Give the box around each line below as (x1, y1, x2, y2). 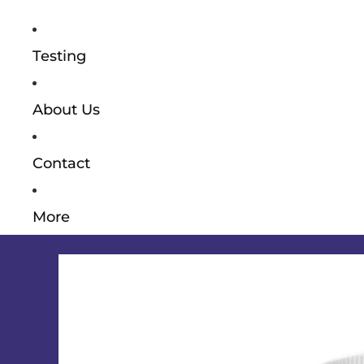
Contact (32, 154, 90, 172)
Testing (32, 47, 86, 65)
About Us (32, 101, 100, 119)
